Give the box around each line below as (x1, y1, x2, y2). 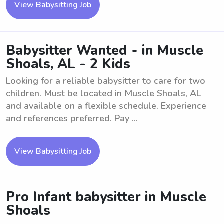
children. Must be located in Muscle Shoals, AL (6, 87, 201, 99)
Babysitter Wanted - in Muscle (6, 41, 203, 60)
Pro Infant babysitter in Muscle (6, 188, 206, 206)
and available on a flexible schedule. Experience (6, 100, 206, 112)
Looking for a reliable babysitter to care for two (6, 75, 205, 87)
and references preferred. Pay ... (6, 112, 138, 124)
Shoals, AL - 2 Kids (6, 55, 130, 73)
